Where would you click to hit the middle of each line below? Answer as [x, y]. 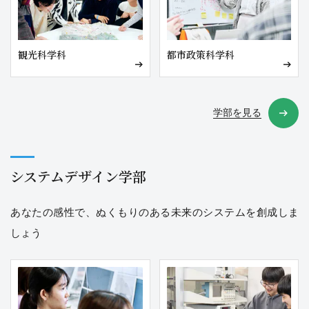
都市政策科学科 [200, 54]
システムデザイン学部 [78, 176]
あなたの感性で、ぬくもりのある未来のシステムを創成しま [154, 212]
